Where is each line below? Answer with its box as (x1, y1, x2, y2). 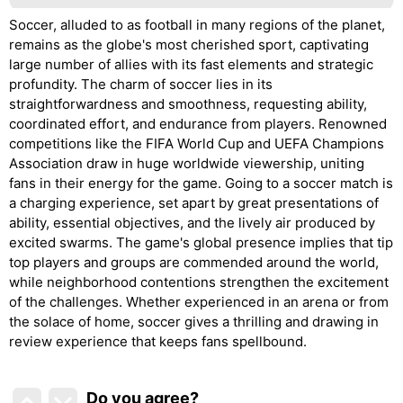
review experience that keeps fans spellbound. (9, 332, 307, 350)
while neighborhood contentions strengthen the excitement (9, 273, 389, 291)
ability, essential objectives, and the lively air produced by (9, 213, 375, 231)
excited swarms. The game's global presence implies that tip (9, 233, 393, 251)
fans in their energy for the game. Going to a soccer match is (9, 174, 393, 192)
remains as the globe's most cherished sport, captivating (9, 35, 369, 53)
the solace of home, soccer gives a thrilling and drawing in (9, 312, 379, 330)
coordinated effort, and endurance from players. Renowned (9, 114, 387, 132)
